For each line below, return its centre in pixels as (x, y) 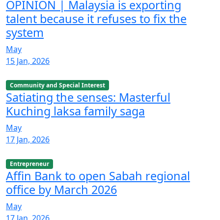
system (25, 32)
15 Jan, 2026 (28, 61)
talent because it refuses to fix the (96, 18)
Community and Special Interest (57, 85)
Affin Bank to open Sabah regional (98, 176)
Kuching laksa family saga (75, 111)
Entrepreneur (29, 164)
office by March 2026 (61, 190)
